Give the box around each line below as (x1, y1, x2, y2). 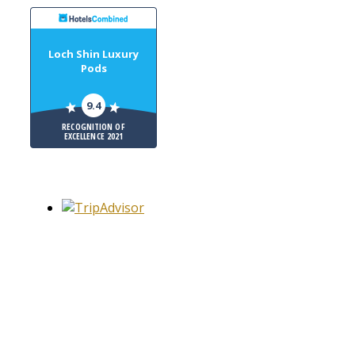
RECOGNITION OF (62, 120, 125, 133)
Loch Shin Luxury (48, 47, 139, 62)
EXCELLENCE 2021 (63, 130, 124, 143)
